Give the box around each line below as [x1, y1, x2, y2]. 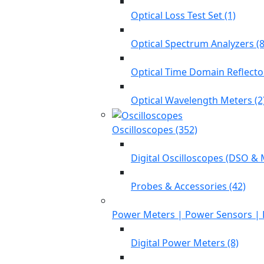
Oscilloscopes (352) [112, 123, 197, 136]
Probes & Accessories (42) [131, 179, 246, 193]
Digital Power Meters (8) [131, 236, 239, 249]
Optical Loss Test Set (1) [131, 9, 236, 22]
